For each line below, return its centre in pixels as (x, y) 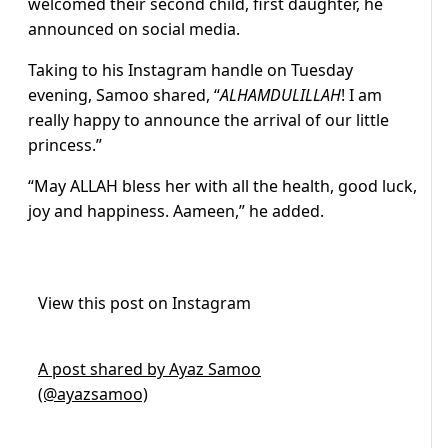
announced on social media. (134, 29)
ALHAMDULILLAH (280, 95)
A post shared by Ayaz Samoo (149, 369)
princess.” (65, 145)
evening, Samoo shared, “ (124, 95)
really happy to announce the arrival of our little (208, 120)
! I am (361, 95)
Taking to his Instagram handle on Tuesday (190, 70)
